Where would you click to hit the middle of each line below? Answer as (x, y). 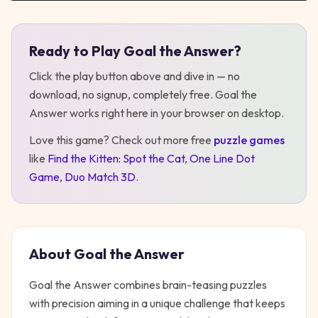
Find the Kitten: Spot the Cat (116, 158)
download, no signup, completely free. (122, 94)
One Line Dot (222, 158)
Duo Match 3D (100, 177)
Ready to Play (76, 51)
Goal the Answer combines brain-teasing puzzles (148, 285)
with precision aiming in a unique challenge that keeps (157, 303)
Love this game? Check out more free (120, 140)
